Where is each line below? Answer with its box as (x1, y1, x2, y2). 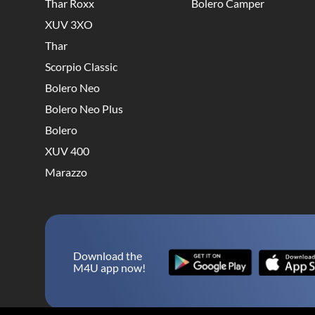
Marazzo (45, 165, 87, 179)
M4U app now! (73, 261, 146, 275)
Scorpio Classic (45, 60, 117, 74)
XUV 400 (45, 144, 89, 158)
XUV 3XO (45, 18, 93, 32)
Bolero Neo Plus (45, 102, 123, 116)
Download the (73, 249, 142, 263)
